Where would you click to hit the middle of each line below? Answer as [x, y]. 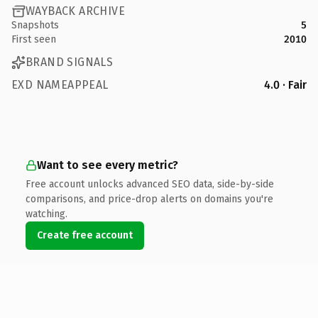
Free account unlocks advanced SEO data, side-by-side [150, 184]
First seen [34, 39]
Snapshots [35, 25]
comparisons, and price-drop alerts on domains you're [149, 199]
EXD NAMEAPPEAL [60, 84]
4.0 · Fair [285, 84]
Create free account [85, 235]
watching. [46, 214]
